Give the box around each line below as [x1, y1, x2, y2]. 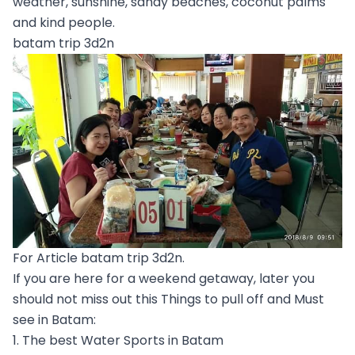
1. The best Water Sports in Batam [13, 330, 223, 349]
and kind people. [13, 13, 115, 32]
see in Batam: [13, 310, 96, 329]
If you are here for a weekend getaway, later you [13, 269, 315, 288]
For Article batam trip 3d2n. [13, 248, 185, 267]
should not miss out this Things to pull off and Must [13, 289, 324, 308]
